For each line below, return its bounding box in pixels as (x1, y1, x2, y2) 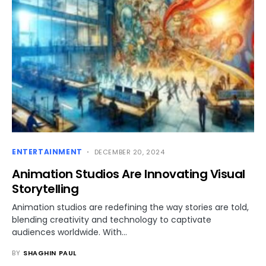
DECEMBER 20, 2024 (94, 147, 165, 157)
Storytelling (12, 180, 78, 197)
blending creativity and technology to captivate (12, 213, 211, 226)
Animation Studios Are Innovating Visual (12, 165, 245, 182)
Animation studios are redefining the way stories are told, (12, 201, 249, 213)
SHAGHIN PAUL (23, 248, 77, 258)
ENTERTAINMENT (12, 146, 83, 157)
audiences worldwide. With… (12, 226, 127, 238)
